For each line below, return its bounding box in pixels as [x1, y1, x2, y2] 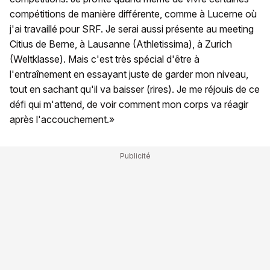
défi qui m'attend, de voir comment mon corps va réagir [10, 98, 248, 110]
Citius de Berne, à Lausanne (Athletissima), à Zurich [10, 37, 232, 50]
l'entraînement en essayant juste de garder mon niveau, [10, 67, 248, 80]
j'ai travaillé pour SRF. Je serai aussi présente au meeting [10, 22, 254, 35]
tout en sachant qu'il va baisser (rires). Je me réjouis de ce [10, 83, 260, 95]
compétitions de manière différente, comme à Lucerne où [10, 7, 257, 20]
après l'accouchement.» [10, 113, 115, 125]
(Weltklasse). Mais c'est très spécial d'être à [10, 52, 199, 65]
